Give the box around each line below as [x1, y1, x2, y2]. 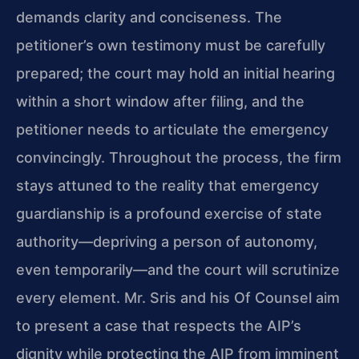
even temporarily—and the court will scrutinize [16, 261, 340, 279]
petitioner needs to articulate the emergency [16, 121, 329, 139]
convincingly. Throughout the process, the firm [16, 149, 341, 167]
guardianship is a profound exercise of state [16, 205, 322, 223]
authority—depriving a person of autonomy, [16, 233, 317, 251]
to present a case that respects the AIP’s [16, 317, 301, 335]
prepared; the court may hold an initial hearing [16, 65, 335, 83]
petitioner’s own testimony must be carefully [16, 37, 325, 54]
